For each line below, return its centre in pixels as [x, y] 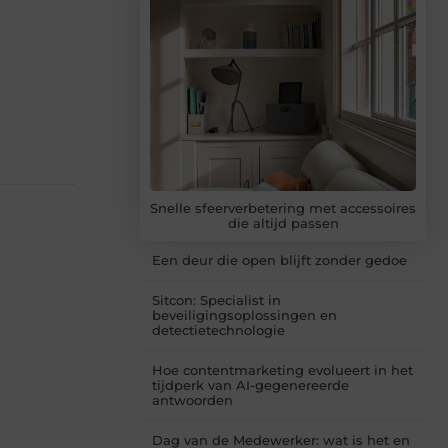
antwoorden [192, 399]
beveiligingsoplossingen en [244, 314]
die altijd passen [283, 222]
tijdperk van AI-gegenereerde [250, 384]
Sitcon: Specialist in [216, 299]
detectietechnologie [218, 329]
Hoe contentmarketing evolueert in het [282, 369]
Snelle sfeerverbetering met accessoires [283, 207]
